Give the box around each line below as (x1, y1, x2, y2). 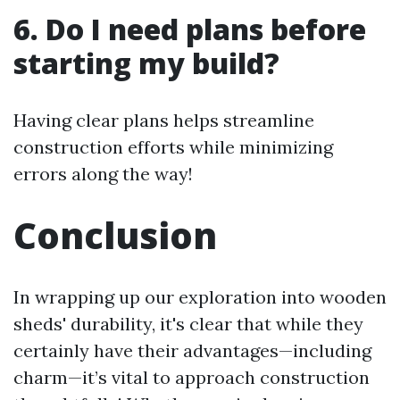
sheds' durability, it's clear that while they (13, 312, 363, 335)
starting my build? (13, 44, 279, 82)
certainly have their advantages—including (13, 339, 371, 362)
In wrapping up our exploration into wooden (13, 286, 387, 308)
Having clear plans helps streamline (13, 109, 314, 131)
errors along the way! (13, 162, 193, 185)
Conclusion (13, 211, 217, 260)
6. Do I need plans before (13, 10, 366, 48)
